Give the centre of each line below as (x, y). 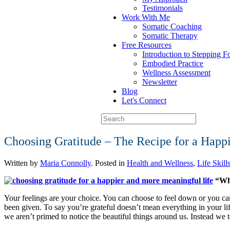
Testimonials (162, 8)
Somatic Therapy (170, 36)
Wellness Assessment (176, 73)
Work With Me (146, 17)
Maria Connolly (65, 163)
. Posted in (109, 163)
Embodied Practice (173, 63)
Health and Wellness (160, 163)
